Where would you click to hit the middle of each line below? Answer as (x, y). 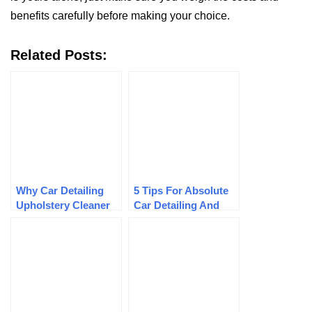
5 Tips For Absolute (181, 191)
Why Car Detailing (60, 191)
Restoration (162, 220)
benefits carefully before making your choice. (120, 16)
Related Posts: (59, 55)
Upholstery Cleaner (63, 205)
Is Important (45, 220)
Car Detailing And (177, 205)
